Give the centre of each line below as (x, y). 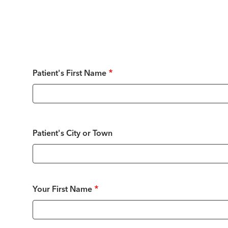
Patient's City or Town (73, 134)
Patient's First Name (69, 74)
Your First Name (62, 190)
